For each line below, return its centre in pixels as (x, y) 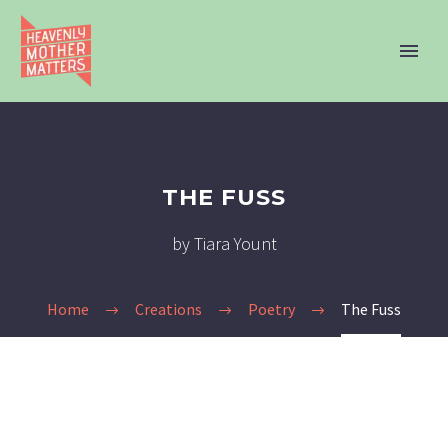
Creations (168, 309)
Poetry (271, 309)
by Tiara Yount (224, 243)
